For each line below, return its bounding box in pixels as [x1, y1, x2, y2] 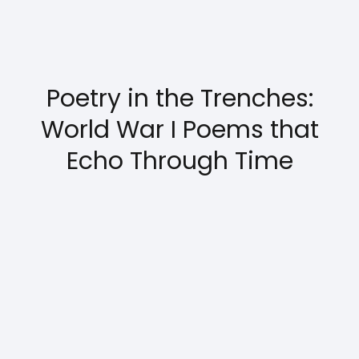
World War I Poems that [40, 113, 319, 147]
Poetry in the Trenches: [46, 82, 313, 115]
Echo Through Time [66, 144, 293, 178]
